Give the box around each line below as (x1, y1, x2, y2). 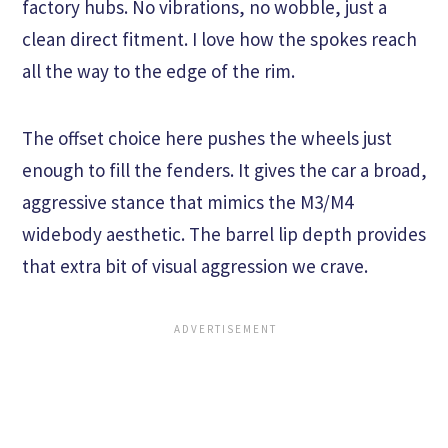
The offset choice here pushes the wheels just (22, 126, 392, 151)
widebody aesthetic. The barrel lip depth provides (22, 222, 426, 247)
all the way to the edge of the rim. (22, 59, 295, 84)
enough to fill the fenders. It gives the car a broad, (22, 158, 427, 183)
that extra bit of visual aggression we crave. (22, 254, 368, 279)
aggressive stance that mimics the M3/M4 (22, 190, 353, 215)
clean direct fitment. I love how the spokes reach (22, 27, 417, 52)
